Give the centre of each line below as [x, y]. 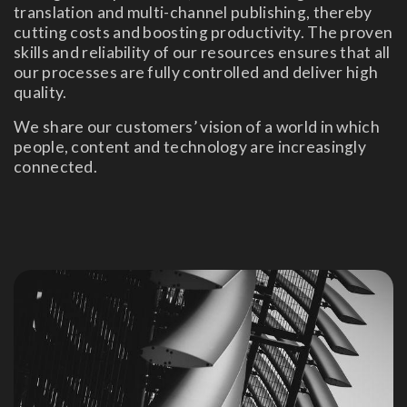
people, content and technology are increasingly [190, 147]
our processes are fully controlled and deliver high [196, 72]
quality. [40, 92]
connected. [56, 167]
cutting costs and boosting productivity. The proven [203, 32]
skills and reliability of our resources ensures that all [202, 52]
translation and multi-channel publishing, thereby [193, 12]
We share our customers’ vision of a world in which [197, 127]
